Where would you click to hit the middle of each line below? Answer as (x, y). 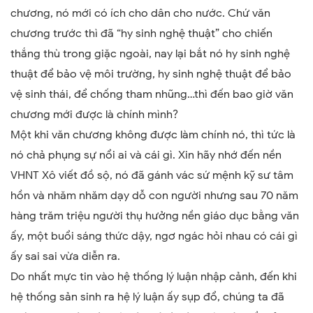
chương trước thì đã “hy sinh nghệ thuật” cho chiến (141, 34)
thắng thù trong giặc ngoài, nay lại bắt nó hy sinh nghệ (150, 54)
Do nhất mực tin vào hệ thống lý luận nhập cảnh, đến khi (154, 277)
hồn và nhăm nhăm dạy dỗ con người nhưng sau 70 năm (154, 196)
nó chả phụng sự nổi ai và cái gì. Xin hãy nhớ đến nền (146, 155)
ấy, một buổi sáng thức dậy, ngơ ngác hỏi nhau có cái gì (154, 236)
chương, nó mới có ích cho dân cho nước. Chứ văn (140, 13)
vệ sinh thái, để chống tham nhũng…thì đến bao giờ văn (152, 94)
